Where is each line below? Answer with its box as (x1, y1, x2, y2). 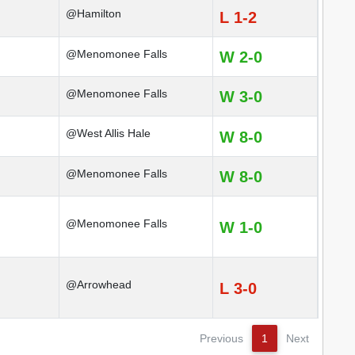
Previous (200, 332, 243, 345)
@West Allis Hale (66, 127, 151, 139)
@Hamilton (66, 7, 121, 20)
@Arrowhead (66, 278, 132, 291)
